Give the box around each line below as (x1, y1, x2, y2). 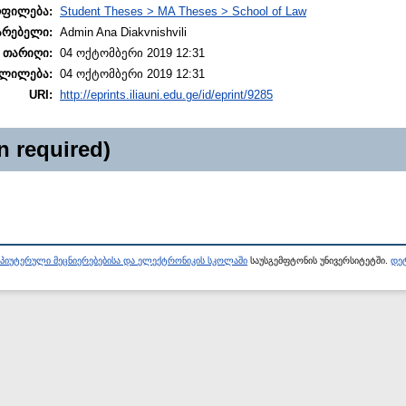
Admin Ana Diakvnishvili (60, 25, 187, 40)
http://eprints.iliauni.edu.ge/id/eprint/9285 (60, 88, 273, 102)
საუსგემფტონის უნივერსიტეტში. (247, 256, 391, 266)
